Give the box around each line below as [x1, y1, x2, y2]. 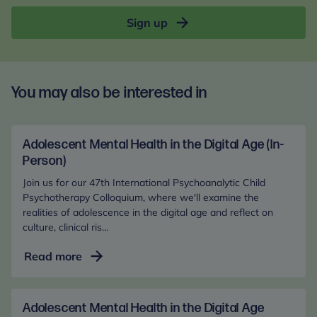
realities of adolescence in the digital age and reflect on [23, 206, 273, 219]
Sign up [126, 16, 168, 30]
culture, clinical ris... [23, 221, 108, 234]
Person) [23, 154, 67, 168]
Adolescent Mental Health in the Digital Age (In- [23, 137, 284, 152]
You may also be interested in [11, 83, 208, 103]
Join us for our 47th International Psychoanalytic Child [23, 176, 265, 189]
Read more [24, 249, 82, 263]
